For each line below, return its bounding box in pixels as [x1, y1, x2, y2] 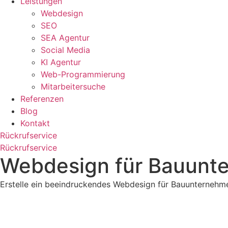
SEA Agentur [41, 33, 90, 43]
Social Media [41, 45, 90, 55]
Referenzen [20, 94, 64, 104]
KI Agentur [41, 57, 81, 67]
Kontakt [20, 118, 50, 128]
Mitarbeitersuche [41, 81, 105, 92]
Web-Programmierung [41, 69, 125, 79]
